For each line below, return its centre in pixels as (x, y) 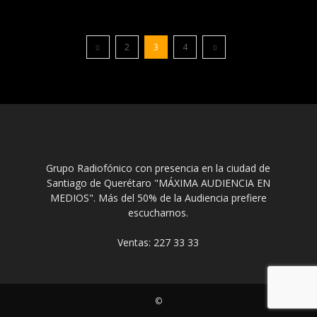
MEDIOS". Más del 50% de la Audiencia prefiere (158, 198)
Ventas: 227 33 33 (158, 243)
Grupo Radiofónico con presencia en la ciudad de (158, 168)
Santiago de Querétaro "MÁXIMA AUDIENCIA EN (158, 183)
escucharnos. (158, 213)
